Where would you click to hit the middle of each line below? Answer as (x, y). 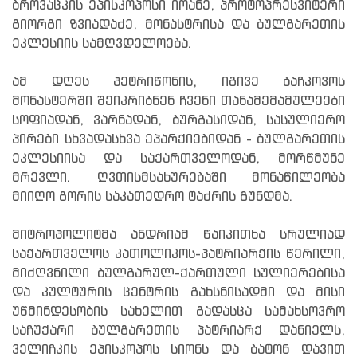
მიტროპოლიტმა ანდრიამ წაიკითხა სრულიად (178, 235)
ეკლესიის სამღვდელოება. (102, 44)
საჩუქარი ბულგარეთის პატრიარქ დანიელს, (178, 331)
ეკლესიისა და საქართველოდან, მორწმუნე (178, 159)
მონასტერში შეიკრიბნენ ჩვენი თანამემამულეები (178, 101)
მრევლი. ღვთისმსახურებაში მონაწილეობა (178, 178)
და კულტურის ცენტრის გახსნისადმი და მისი (178, 292)
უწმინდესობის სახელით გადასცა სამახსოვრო (178, 312)
